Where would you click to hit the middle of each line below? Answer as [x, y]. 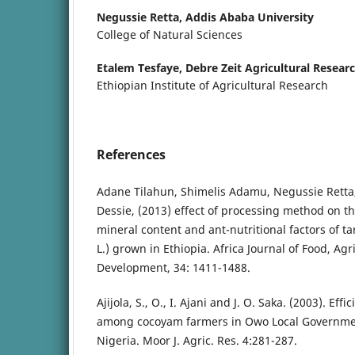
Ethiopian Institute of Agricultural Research [212, 85]
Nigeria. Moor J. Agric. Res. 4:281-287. [197, 340]
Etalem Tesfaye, [141, 67]
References [131, 154]
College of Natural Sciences [170, 34]
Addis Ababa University [250, 17]
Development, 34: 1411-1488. [174, 267]
